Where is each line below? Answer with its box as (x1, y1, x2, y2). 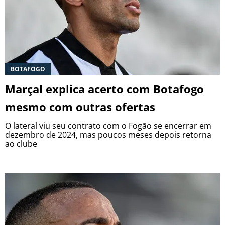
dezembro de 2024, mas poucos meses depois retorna (5, 129, 211, 140)
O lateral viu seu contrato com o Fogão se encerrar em (5, 120, 211, 131)
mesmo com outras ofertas (5, 99, 155, 115)
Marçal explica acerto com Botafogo (5, 81, 204, 96)
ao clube (5, 138, 37, 149)
